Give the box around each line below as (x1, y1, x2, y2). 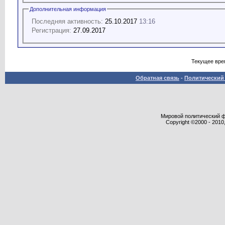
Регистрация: (32, 26, 71, 34)
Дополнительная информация (30, 6, 106, 12)
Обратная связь (136, 74, 179, 81)
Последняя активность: (32, 17, 103, 25)
